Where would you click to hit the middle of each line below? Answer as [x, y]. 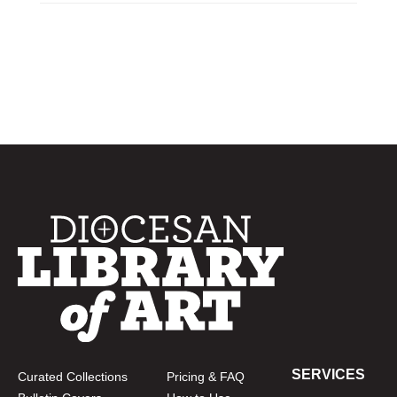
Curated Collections [73, 376]
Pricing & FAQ [206, 376]
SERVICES [328, 374]
